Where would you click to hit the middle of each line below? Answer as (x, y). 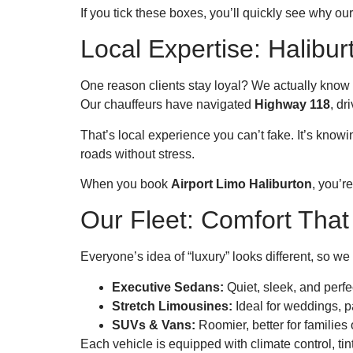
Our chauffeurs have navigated (167, 105)
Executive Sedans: (168, 287)
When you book (126, 184)
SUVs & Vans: (154, 325)
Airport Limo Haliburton (242, 184)
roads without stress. (137, 154)
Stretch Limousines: (172, 306)
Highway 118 (292, 105)
